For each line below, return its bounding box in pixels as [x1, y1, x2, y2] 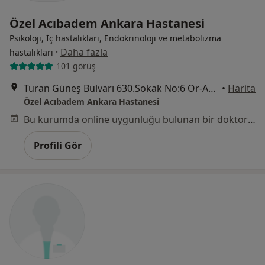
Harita [228, 81, 256, 95]
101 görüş [56, 60, 96, 72]
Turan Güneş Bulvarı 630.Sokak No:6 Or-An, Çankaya [208, 81, 216, 95]
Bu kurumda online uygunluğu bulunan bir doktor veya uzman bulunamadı [248, 112, 256, 126]
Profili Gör [34, 138, 82, 152]
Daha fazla [60, 45, 108, 59]
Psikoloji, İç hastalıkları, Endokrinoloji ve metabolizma [9, 32, 221, 44]
